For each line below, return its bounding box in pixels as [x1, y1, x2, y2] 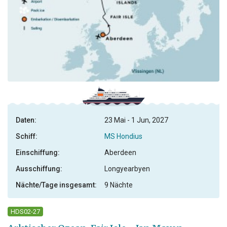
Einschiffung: [16, 148, 60, 157]
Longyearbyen [104, 165, 150, 173]
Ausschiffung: [16, 165, 62, 173]
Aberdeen [104, 148, 136, 157]
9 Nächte [104, 181, 133, 190]
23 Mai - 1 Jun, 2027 [104, 116, 168, 125]
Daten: [16, 116, 36, 125]
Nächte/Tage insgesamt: [16, 181, 97, 190]
